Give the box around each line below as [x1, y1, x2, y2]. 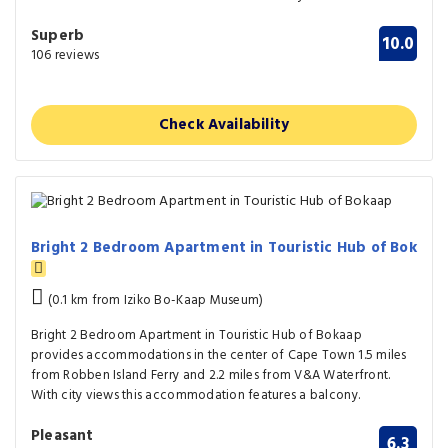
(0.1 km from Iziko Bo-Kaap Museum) [44, 289, 264, 311]
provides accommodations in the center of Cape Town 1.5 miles [31, 344, 407, 366]
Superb [31, 24, 85, 49]
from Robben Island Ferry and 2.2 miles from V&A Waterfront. [31, 364, 391, 386]
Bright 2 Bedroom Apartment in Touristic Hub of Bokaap [31, 324, 362, 346]
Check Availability [158, 113, 290, 138]
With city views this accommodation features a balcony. [31, 384, 361, 406]
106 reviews [31, 45, 100, 67]
